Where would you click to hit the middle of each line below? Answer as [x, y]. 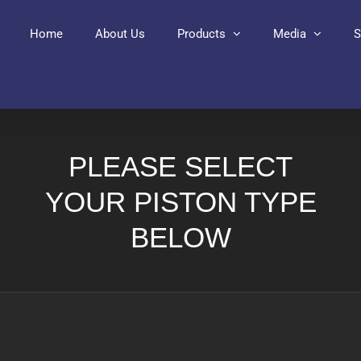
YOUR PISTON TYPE [180, 202]
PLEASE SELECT [180, 166]
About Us [120, 33]
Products [201, 33]
